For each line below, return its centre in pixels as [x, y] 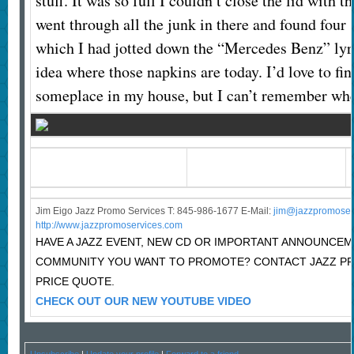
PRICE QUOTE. [75, 282]
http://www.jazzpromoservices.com [109, 226]
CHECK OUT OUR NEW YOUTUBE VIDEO [143, 301]
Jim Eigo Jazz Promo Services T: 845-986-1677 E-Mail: [154, 211]
